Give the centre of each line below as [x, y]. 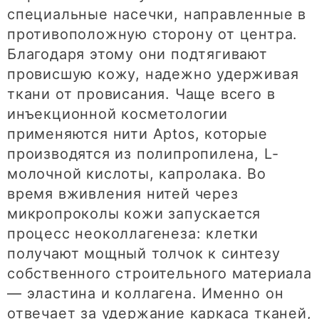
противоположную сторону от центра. [153, 35]
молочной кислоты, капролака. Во [137, 174]
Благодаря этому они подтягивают [137, 54]
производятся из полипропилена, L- [143, 154]
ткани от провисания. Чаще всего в [141, 94]
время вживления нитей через [123, 194]
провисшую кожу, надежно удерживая [153, 74]
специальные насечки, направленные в [157, 15]
